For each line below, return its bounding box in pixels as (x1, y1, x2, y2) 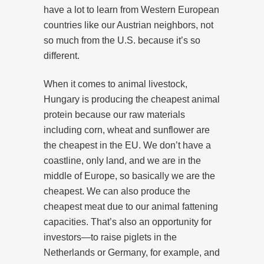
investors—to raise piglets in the (44, 232, 177, 242)
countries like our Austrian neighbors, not (44, 19, 213, 30)
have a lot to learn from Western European (44, 4, 219, 15)
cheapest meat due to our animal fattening (44, 201, 218, 212)
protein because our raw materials (44, 109, 185, 120)
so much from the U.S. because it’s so (44, 35, 200, 45)
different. (44, 50, 80, 61)
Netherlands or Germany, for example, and (44, 247, 220, 258)
